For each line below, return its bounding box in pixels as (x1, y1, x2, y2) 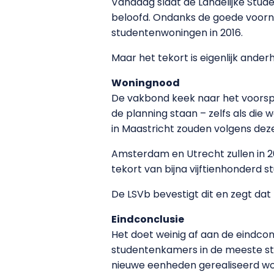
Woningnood (111, 75, 180, 90)
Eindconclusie (111, 212, 184, 226)
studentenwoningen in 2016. (111, 25, 243, 40)
